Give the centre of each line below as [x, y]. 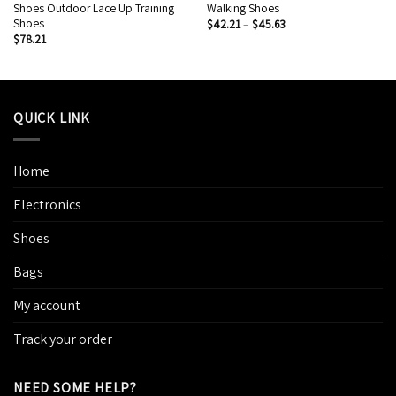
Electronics [47, 205]
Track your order [63, 339]
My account [47, 306]
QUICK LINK [52, 118]
